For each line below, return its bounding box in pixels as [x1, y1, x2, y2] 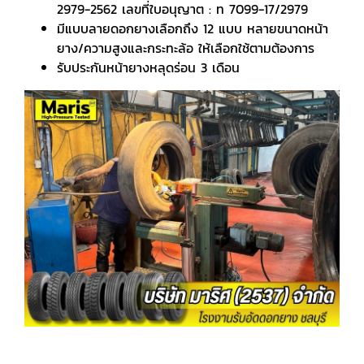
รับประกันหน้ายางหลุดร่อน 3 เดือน [57, 58, 240, 77]
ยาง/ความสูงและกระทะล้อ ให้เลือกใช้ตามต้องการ [57, 38, 314, 58]
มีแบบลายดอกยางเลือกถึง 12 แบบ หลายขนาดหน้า [57, 19, 328, 38]
